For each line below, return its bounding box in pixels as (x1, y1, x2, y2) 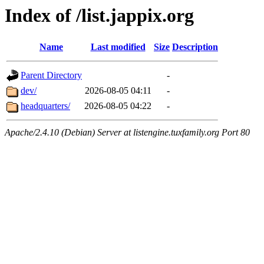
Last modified (90, 42, 146, 52)
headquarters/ (21, 101, 70, 111)
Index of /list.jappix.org (5, 5, 194, 26)
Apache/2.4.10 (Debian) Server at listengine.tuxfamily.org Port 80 (5, 127, 250, 138)
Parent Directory (21, 70, 82, 81)
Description (172, 42, 218, 52)
